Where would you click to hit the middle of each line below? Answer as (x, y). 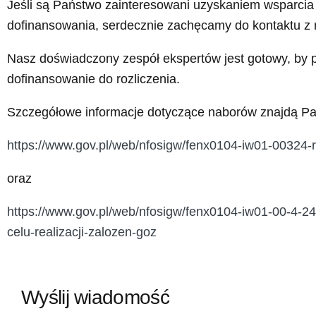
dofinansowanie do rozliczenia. (93, 79)
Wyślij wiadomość (95, 298)
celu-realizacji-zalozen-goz (82, 232)
